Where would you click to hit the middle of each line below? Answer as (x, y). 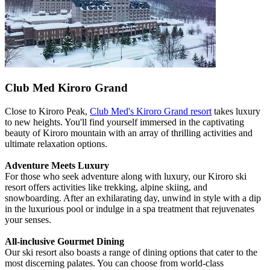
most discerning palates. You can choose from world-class (114, 263)
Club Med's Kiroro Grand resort (151, 111)
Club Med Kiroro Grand (66, 88)
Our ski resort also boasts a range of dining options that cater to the (131, 252)
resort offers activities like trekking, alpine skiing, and (106, 187)
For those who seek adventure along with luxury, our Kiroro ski (126, 176)
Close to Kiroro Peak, (47, 111)
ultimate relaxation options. (56, 143)
